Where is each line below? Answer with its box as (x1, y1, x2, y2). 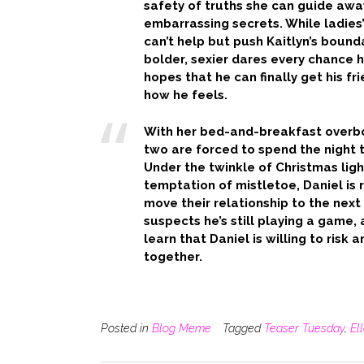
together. (143, 249, 202, 264)
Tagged (223, 321, 264, 335)
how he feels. (143, 88, 227, 102)
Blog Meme (152, 321, 211, 335)
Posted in (101, 321, 152, 335)
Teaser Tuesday (264, 321, 344, 335)
